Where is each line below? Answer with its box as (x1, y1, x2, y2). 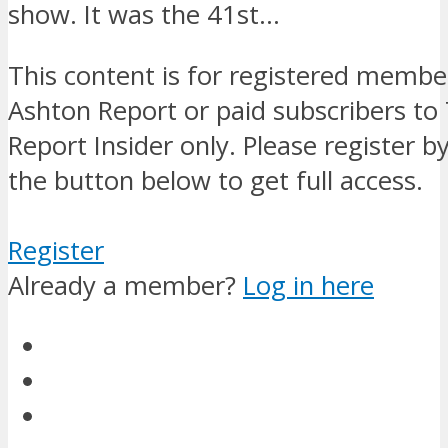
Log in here (243, 268, 374, 304)
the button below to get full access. (8, 163, 423, 199)
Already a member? (8, 268, 243, 304)
